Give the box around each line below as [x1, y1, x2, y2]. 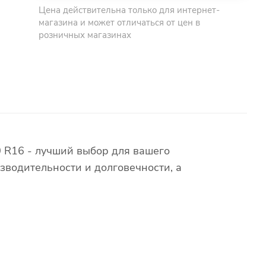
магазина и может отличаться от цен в [39, 17, 201, 28]
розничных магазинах [39, 29, 132, 41]
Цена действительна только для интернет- [39, 4, 220, 16]
